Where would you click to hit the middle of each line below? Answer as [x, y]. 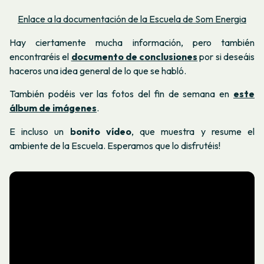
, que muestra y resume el [193, 131]
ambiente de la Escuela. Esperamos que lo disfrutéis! [115, 145]
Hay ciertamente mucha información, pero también [132, 42]
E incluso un [40, 131]
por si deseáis [226, 56]
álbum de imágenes [53, 108]
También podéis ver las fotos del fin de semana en [121, 94]
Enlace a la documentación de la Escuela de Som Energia [132, 19]
